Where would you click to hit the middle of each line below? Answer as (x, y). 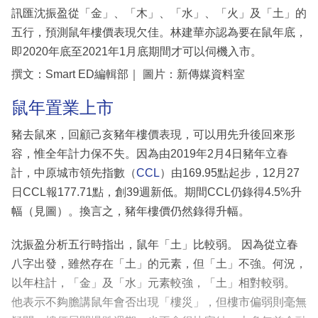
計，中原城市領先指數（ (74, 172)
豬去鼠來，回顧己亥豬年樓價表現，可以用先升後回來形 (153, 134)
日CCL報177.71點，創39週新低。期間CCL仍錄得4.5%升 (157, 192)
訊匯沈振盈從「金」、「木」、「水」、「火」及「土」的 (159, 13)
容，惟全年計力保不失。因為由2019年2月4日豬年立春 (150, 153)
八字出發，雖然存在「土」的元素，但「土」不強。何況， (159, 263)
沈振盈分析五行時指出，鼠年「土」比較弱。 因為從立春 (155, 244)
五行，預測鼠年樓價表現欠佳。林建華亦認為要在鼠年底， (159, 33)
